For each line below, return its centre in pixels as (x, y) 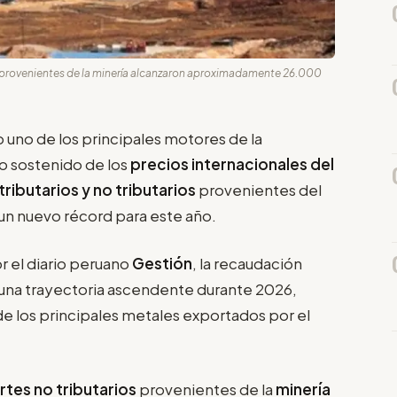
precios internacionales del (232, 163)
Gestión (162, 264)
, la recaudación (247, 264)
